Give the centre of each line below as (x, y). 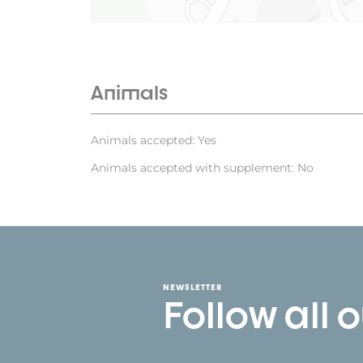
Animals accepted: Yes (154, 141)
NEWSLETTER (192, 287)
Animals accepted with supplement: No (202, 168)
